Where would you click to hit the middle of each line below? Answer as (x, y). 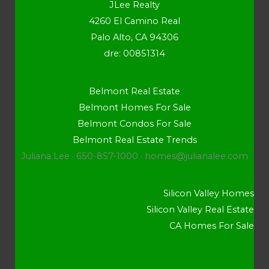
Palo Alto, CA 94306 (134, 38)
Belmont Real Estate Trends (134, 140)
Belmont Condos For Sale (134, 123)
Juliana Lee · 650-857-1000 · (83, 156)
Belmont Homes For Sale (134, 107)
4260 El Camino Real (134, 21)
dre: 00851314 (134, 54)
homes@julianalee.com (196, 156)
